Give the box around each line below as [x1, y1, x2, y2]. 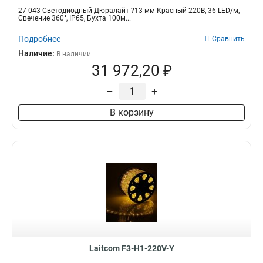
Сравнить [212, 35, 245, 43]
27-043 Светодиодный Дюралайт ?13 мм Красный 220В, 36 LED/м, [18, 6, 240, 15]
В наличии [56, 50, 91, 58]
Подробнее [18, 34, 60, 43]
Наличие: [18, 49, 56, 58]
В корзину [109, 107, 154, 118]
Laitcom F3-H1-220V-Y [89, 244, 174, 253]
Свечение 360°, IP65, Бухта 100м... [18, 14, 131, 22]
